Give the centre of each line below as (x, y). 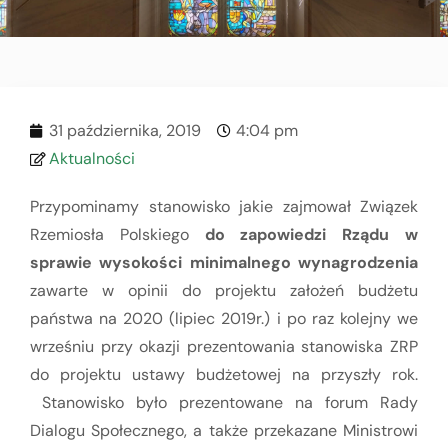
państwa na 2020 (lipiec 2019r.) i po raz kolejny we (224, 318)
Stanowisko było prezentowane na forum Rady (224, 402)
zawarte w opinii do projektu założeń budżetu (224, 290)
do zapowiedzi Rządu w (311, 234)
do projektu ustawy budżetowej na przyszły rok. (224, 374)
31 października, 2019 (125, 130)
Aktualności (92, 158)
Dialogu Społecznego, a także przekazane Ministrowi (224, 430)
